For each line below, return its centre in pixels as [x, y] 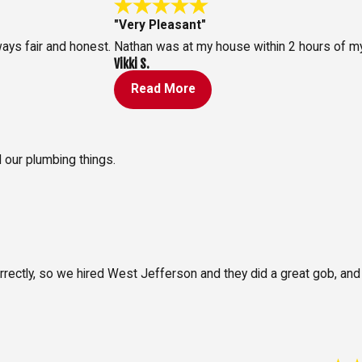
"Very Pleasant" [160, 25]
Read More [163, 89]
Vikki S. [131, 63]
